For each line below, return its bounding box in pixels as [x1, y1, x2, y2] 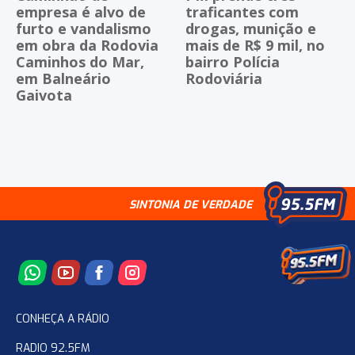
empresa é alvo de [16, 2, 146, 22]
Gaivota [16, 86, 72, 105]
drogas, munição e [185, 19, 316, 39]
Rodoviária [185, 69, 262, 89]
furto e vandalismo [16, 19, 151, 39]
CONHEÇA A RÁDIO [16, 311, 109, 327]
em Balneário [16, 69, 111, 89]
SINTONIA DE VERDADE [129, 197, 252, 213]
